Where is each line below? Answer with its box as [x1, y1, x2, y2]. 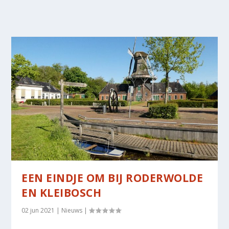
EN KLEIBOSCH [21, 185, 102, 200]
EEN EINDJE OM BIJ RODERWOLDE [21, 170, 203, 185]
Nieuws [61, 205, 83, 215]
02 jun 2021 [21, 205, 55, 215]
